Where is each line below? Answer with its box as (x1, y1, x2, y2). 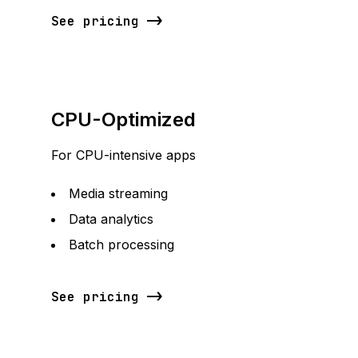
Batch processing (69, 237, 174, 253)
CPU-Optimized (51, 108, 196, 131)
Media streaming (69, 185, 168, 201)
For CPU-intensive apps (51, 147, 196, 163)
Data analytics (69, 211, 153, 227)
